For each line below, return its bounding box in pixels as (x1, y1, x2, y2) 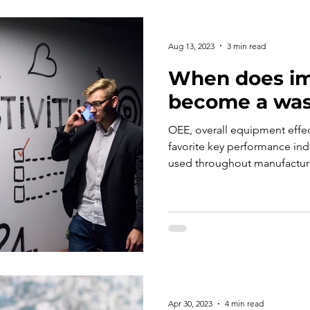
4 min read (225, 298, 264, 309)
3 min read (227, 40, 266, 51)
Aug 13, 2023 (168, 40, 215, 51)
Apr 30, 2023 (168, 298, 212, 309)
